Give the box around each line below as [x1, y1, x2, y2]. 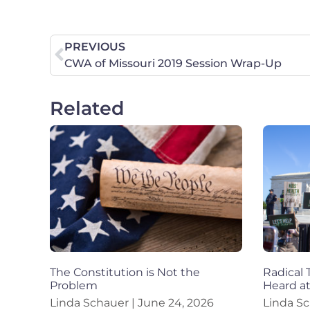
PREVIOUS [64, 39, 125, 53]
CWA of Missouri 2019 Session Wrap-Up [64, 56, 282, 70]
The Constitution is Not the [50, 265, 200, 279]
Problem [50, 278, 98, 292]
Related [50, 96, 125, 120]
